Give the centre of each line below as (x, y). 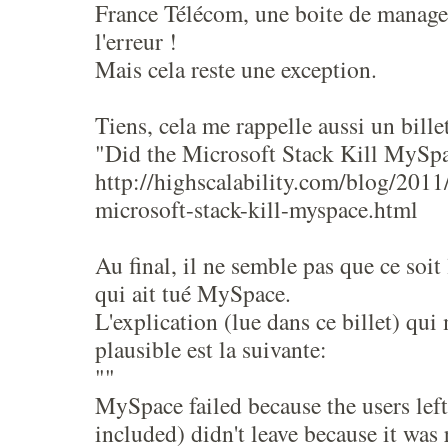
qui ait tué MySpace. (193, 292)
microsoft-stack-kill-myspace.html (256, 208)
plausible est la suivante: (211, 348)
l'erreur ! (136, 40)
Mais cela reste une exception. (236, 68)
